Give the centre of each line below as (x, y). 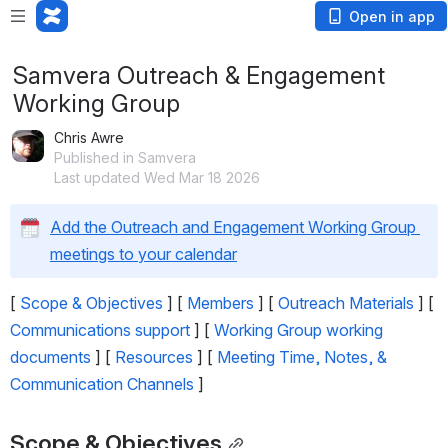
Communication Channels (102, 384)
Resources (154, 357)
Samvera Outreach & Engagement (199, 75)
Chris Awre (89, 137)
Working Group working (298, 330)
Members (220, 303)
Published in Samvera (125, 157)
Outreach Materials (346, 303)
